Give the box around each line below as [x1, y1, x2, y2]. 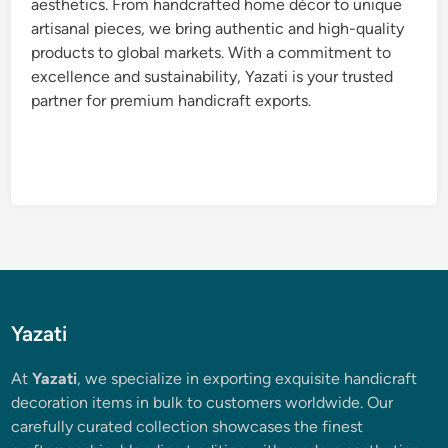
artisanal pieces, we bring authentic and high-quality [31, 19, 405, 39]
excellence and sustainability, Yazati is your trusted [31, 67, 394, 87]
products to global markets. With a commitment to [31, 43, 392, 63]
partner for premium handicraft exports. [31, 91, 312, 111]
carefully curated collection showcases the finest [11, 417, 364, 437]
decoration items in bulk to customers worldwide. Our [11, 393, 394, 413]
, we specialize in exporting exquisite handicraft [77, 369, 418, 389]
